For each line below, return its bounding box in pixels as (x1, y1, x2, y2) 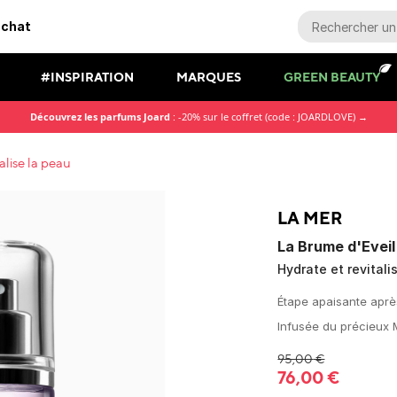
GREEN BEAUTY (284, 69, 380, 84)
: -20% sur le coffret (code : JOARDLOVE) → (169, 110, 368, 123)
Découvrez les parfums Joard (29, 110, 170, 123)
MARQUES (176, 69, 241, 84)
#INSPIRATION (41, 69, 134, 84)
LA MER (277, 207, 343, 229)
